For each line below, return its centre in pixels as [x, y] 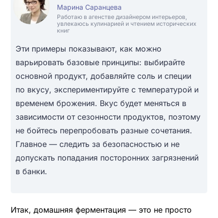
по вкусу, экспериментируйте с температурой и [107, 89]
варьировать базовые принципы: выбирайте [100, 62]
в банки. [31, 171]
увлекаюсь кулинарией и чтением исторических [127, 23]
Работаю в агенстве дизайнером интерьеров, [122, 17]
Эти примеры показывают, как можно [88, 48]
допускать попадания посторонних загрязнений [107, 157]
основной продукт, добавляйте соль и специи [103, 76]
